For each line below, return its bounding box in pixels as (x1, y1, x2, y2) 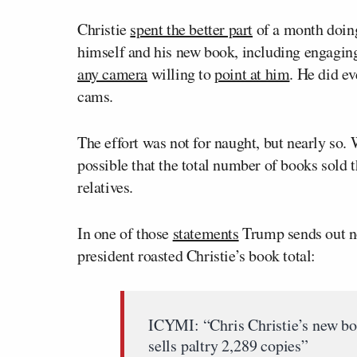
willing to (147, 62, 215, 84)
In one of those (77, 222, 173, 244)
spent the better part (130, 18, 253, 40)
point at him (214, 62, 290, 84)
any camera (77, 62, 147, 84)
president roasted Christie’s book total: (77, 244, 316, 266)
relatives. (77, 175, 133, 198)
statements (172, 222, 239, 244)
